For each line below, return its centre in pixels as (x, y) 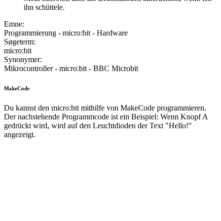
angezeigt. (20, 135)
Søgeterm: (20, 42)
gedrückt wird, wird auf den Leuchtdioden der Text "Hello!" (98, 126)
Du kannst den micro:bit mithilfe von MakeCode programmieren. (105, 108)
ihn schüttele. (44, 7)
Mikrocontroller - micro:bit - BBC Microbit (71, 69)
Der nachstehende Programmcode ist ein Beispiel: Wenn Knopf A (106, 117)
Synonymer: (23, 60)
